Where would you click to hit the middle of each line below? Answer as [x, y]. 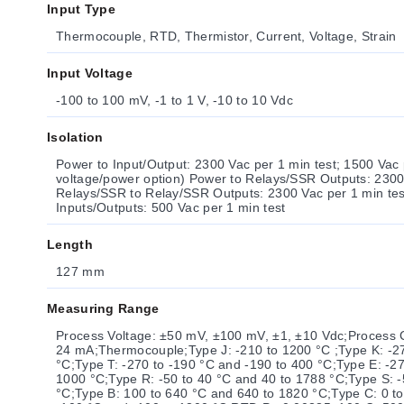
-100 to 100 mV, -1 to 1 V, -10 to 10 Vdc [174, 100]
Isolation [75, 137]
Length [70, 244]
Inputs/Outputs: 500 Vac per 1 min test [171, 207]
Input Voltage [90, 73]
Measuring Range [103, 308]
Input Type [81, 9]
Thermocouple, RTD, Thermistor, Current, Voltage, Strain [226, 36]
